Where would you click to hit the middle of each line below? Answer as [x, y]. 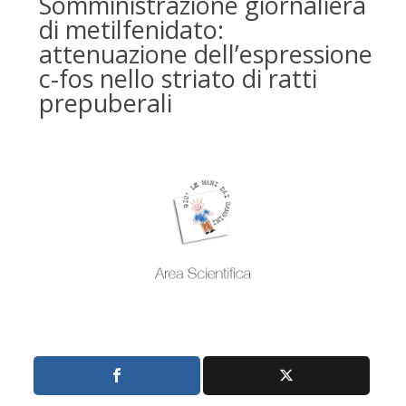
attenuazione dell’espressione [206, 54]
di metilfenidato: [131, 29]
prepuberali [106, 103]
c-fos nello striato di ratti [178, 78]
